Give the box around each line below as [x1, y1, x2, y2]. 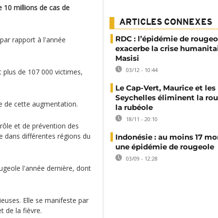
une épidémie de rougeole [115, 142, 214, 151]
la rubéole [115, 103, 153, 112]
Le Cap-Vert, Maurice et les [115, 83, 216, 92]
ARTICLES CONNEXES [119, 18, 212, 27]
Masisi [115, 54, 139, 63]
